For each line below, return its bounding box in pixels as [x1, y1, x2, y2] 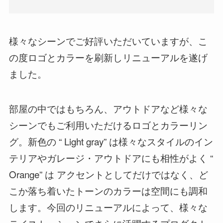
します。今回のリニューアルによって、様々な [8, 200, 208, 214]
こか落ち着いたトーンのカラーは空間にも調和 [8, 184, 208, 198]
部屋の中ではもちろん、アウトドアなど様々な [8, 102, 208, 115]
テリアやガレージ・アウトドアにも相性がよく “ [8, 151, 213, 165]
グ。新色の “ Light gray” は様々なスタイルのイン [8, 134, 213, 148]
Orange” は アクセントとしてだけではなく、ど [8, 167, 208, 181]
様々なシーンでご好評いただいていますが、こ [8, 33, 208, 47]
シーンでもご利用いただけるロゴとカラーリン [8, 118, 208, 132]
